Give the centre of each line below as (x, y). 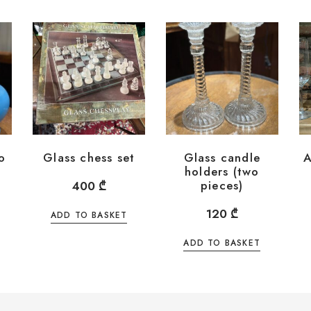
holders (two (222, 172)
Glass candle (222, 158)
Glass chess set (89, 158)
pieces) (222, 186)
